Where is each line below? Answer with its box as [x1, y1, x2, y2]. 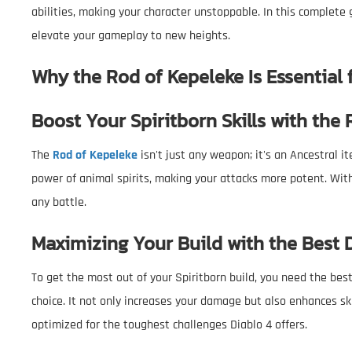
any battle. [31, 193, 86, 211]
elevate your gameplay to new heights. [31, 27, 230, 44]
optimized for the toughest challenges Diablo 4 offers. [31, 316, 307, 333]
